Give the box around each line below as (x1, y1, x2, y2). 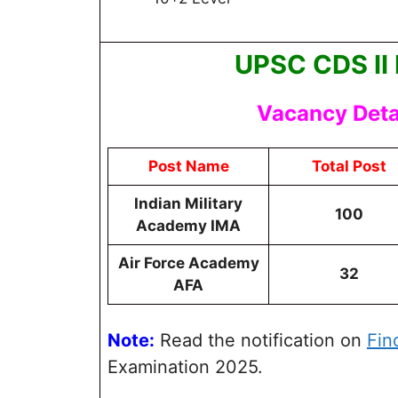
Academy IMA (136, 216, 241, 235)
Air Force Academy (117, 253, 259, 272)
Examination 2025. (107, 356, 263, 378)
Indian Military (134, 194, 243, 212)
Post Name (147, 156, 229, 175)
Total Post (311, 156, 386, 175)
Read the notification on (155, 330, 367, 352)
